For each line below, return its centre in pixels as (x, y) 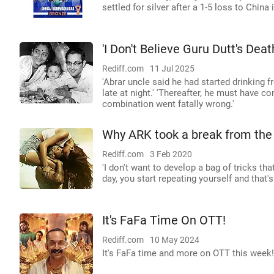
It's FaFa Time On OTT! (164, 220)
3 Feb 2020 (171, 154)
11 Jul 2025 (172, 68)
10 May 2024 (175, 240)
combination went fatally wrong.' (168, 104)
